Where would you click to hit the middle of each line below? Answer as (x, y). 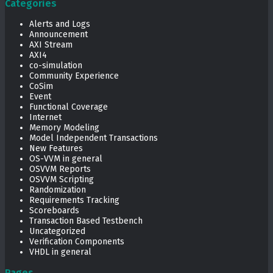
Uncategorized (57, 232)
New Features (56, 149)
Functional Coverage (69, 107)
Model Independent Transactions (94, 138)
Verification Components (77, 242)
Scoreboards (54, 211)
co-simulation (56, 66)
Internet (45, 118)
